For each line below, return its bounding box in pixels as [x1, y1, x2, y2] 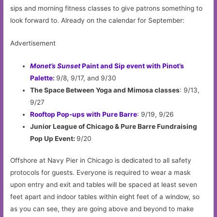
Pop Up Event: [30, 134, 77, 142]
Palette [30, 74, 53, 82]
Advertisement [10, 39, 56, 47]
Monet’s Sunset [30, 62, 82, 70]
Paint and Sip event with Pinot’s [82, 62, 185, 70]
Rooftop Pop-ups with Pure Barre [30, 110, 138, 118]
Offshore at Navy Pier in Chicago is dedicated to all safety [10, 156, 192, 165]
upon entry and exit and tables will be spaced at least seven [10, 181, 198, 189]
